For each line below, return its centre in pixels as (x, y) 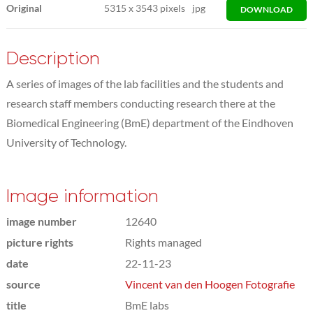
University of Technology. (66, 142)
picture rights (39, 242)
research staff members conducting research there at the (140, 103)
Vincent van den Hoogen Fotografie (210, 284)
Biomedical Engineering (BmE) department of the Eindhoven (150, 122)
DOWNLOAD (267, 9)
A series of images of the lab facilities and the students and (145, 83)
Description (53, 58)
